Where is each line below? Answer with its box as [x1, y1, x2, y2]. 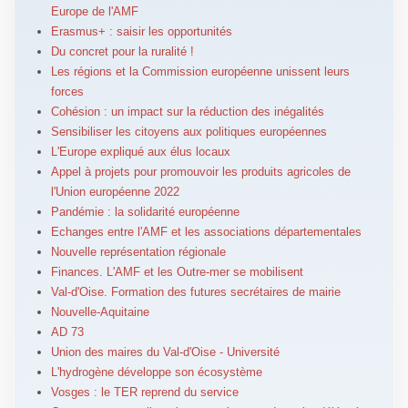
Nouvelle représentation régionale [50, 244, 226, 259]
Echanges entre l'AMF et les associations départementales [50, 224, 362, 239]
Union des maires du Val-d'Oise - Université [50, 344, 280, 359]
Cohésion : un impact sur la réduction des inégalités [50, 104, 324, 118]
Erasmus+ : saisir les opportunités [50, 24, 232, 38]
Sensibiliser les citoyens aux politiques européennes [50, 124, 327, 138]
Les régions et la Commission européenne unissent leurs [50, 64, 350, 78]
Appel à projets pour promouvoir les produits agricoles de [50, 164, 351, 178]
